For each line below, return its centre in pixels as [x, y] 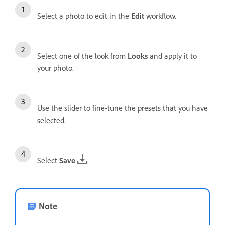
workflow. [161, 16]
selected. [51, 120]
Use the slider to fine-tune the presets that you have [123, 108]
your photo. [55, 68]
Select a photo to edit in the [84, 16]
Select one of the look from [82, 56]
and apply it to [173, 56]
